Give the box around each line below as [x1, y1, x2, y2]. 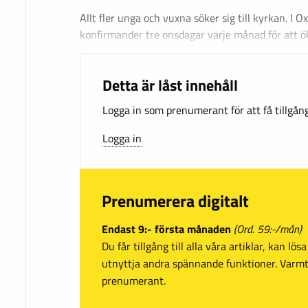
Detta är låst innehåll [102, 74, 238, 97]
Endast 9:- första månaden [102, 220, 231, 237]
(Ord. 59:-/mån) [234, 220, 302, 237]
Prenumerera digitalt [102, 188, 249, 214]
